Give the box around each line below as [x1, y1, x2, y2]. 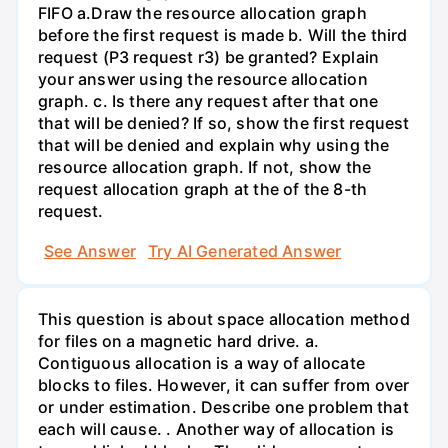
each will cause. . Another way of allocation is [38, 418, 394, 439]
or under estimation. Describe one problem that [38, 396, 409, 417]
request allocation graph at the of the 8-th [38, 179, 368, 200]
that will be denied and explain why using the [38, 135, 390, 156]
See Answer [44, 240, 136, 261]
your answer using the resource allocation [38, 69, 368, 90]
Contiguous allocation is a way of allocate [38, 352, 365, 373]
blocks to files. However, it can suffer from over [38, 374, 410, 395]
